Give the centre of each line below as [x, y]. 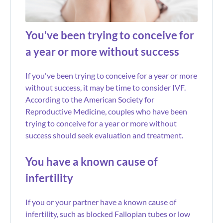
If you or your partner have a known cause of [101, 202]
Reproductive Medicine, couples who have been [106, 111]
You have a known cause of [92, 161]
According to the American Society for [90, 99]
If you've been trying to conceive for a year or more [111, 75]
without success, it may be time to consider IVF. [106, 87]
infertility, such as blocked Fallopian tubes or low [108, 214]
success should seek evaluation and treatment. [104, 135]
